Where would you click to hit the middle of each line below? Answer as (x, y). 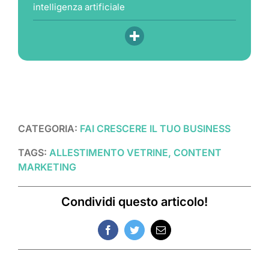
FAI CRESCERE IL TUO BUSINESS (155, 129)
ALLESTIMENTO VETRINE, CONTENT (135, 153)
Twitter (147, 234)
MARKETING (47, 167)
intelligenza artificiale (79, 7)
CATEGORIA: (49, 129)
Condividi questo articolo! (134, 202)
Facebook (126, 234)
